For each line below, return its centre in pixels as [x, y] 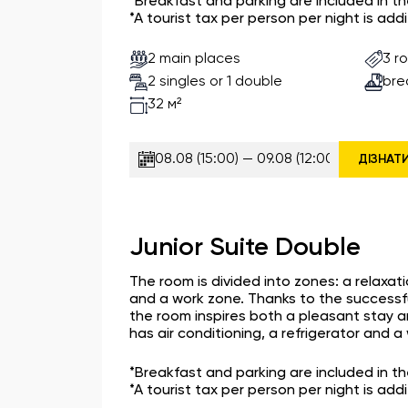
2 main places [194, 59]
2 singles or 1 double [215, 82]
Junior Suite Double [245, 248]
